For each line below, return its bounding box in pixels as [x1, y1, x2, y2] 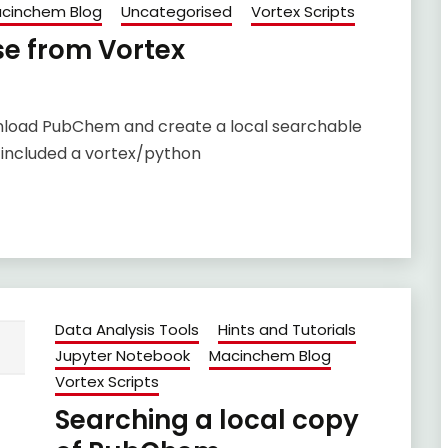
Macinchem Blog [208, 345, 331, 367]
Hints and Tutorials [217, 319, 356, 341]
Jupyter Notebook [54, 345, 190, 367]
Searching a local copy [54, 402, 359, 439]
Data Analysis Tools [54, 319, 199, 341]
